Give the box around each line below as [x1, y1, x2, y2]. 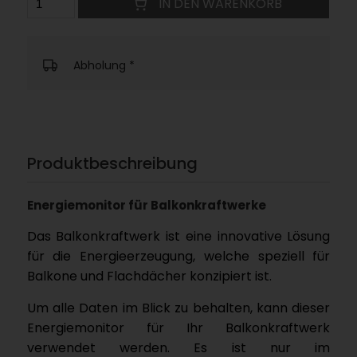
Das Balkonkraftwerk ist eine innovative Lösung [26, 226, 331, 245]
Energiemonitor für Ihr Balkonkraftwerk [26, 318, 331, 337]
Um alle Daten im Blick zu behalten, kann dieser [26, 298, 331, 317]
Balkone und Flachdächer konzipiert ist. [26, 266, 272, 285]
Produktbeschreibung [26, 152, 198, 175]
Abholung [73, 57, 129, 73]
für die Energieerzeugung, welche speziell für [26, 246, 331, 265]
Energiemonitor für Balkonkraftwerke [26, 196, 266, 214]
